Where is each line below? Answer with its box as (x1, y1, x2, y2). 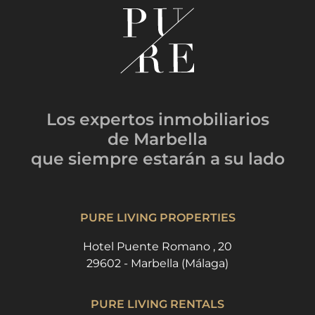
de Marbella (108, 129, 207, 150)
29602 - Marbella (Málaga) (86, 257, 229, 271)
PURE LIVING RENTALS (91, 297, 224, 311)
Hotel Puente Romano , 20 (83, 240, 232, 254)
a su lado (210, 148, 285, 169)
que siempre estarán (30, 148, 206, 169)
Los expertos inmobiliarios (46, 109, 269, 130)
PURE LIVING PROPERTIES (79, 211, 236, 225)
